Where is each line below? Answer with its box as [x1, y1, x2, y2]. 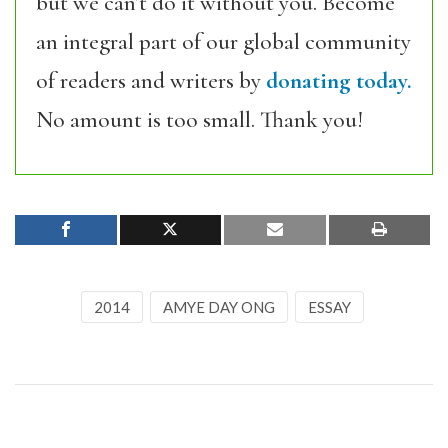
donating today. [266, 66, 412, 95]
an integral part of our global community [36, 27, 411, 56]
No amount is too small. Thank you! [36, 105, 363, 134]
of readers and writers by [36, 66, 266, 95]
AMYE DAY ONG [162, 297, 275, 316]
